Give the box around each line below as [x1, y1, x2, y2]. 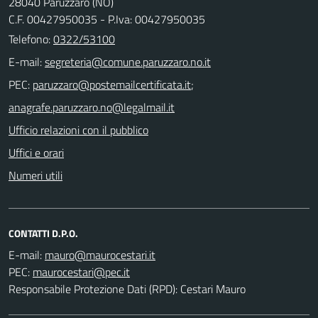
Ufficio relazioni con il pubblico [9, 121, 148, 138]
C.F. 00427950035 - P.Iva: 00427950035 [9, 10, 205, 28]
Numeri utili [9, 166, 62, 184]
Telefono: [9, 30, 53, 48]
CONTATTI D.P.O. [9, 225, 78, 241]
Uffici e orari [9, 143, 64, 161]
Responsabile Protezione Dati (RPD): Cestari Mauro [9, 280, 246, 297]
